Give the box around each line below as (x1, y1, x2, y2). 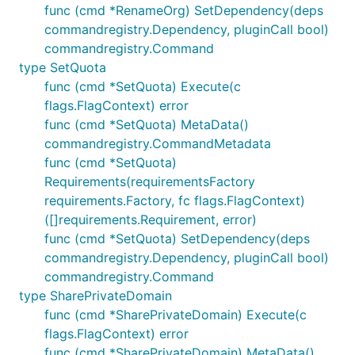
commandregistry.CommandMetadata (44, 136, 271, 151)
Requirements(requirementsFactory (44, 174, 255, 189)
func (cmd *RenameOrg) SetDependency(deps (44, 2, 323, 18)
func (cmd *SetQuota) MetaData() (44, 116, 249, 132)
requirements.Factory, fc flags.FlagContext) (44, 193, 305, 208)
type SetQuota (19, 59, 106, 75)
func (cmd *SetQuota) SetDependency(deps (44, 231, 310, 246)
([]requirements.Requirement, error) (44, 212, 257, 227)
